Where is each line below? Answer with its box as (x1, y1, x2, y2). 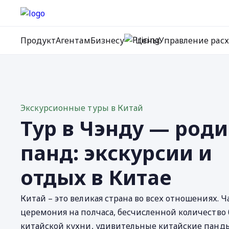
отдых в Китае (20, 163, 172, 191)
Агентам (56, 35, 90, 46)
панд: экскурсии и (20, 139, 212, 167)
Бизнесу (90, 35, 124, 46)
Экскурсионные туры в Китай (20, 102, 143, 113)
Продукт (20, 35, 56, 46)
